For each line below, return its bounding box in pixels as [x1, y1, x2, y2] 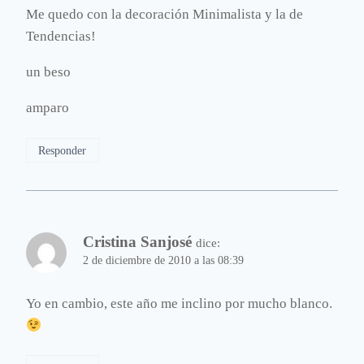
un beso [26, 64, 71, 80]
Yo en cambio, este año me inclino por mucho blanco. [26, 295, 332, 311]
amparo [26, 100, 69, 116]
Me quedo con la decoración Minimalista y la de [26, 6, 303, 23]
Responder [38, 143, 87, 157]
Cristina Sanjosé [83, 233, 192, 250]
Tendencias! [26, 28, 96, 45]
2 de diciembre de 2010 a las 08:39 [83, 254, 244, 266]
